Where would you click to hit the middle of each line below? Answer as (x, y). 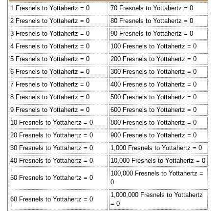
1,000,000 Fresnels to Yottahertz (157, 195)
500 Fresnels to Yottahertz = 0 (153, 97)
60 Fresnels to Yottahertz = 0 (52, 199)
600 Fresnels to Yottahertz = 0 (153, 109)
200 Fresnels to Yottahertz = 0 (153, 59)
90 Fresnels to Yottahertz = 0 (152, 33)
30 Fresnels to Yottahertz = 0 (52, 148)
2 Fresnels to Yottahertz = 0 (50, 21)
